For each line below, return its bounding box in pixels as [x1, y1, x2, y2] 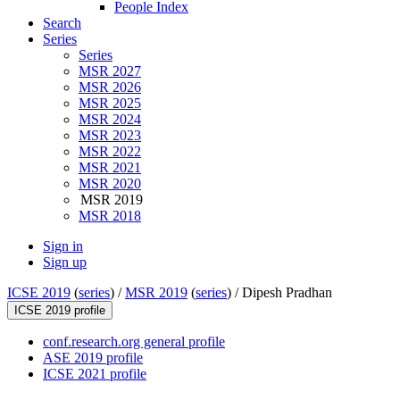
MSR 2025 [79, 96, 141, 112]
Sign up [43, 254, 87, 271]
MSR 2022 [79, 144, 141, 160]
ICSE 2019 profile [14, 304, 105, 318]
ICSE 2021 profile [43, 366, 146, 382]
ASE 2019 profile [43, 350, 143, 366]
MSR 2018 [79, 208, 141, 224]
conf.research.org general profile [43, 334, 225, 350]
